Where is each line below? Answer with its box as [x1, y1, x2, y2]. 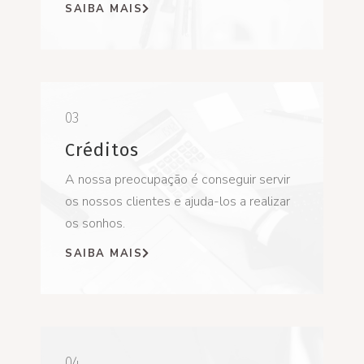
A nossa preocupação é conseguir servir [65, 170, 290, 188]
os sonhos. [65, 214, 125, 232]
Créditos [65, 138, 139, 161]
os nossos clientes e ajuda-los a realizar [65, 192, 290, 210]
